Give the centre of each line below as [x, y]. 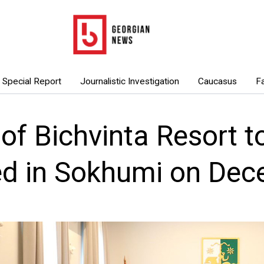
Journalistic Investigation [129, 81]
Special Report [32, 81]
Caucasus [217, 81]
